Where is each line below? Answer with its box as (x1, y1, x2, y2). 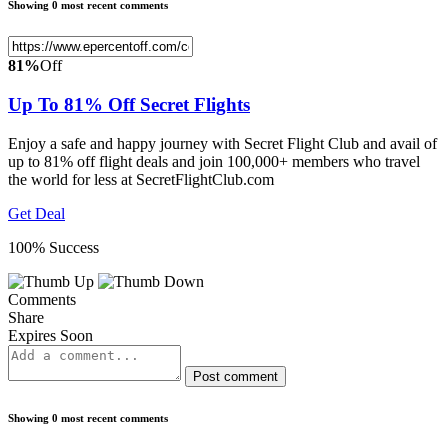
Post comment (193, 368, 278, 384)
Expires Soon (8, 326, 93, 344)
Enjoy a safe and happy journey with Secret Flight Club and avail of (8, 134, 437, 152)
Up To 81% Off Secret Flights (8, 93, 250, 115)
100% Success (8, 238, 99, 256)
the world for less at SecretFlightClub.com (8, 170, 274, 188)
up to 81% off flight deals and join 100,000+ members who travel (8, 152, 420, 170)
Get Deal (8, 204, 65, 222)
